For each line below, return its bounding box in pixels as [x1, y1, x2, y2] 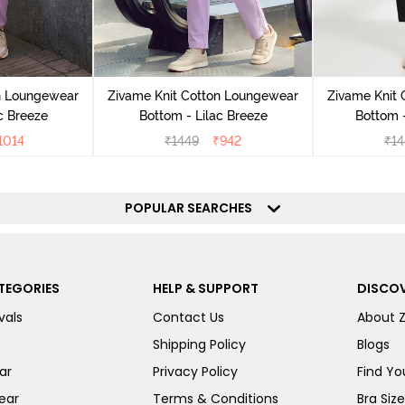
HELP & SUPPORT [152, 279, 259, 297]
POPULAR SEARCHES [125, 199, 263, 217]
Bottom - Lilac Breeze [138, 108, 268, 123]
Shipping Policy [152, 335, 246, 353]
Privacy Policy [152, 363, 238, 381]
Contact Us [152, 308, 224, 326]
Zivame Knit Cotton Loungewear [108, 89, 298, 103]
